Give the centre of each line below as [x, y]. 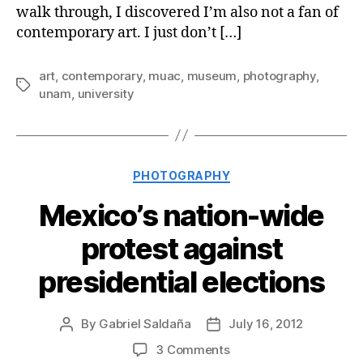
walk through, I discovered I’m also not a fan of [177, 12]
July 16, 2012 [266, 324]
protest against [181, 249]
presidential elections [181, 282]
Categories [217, 172]
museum [212, 75]
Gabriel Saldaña [145, 324]
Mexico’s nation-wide [181, 216]
